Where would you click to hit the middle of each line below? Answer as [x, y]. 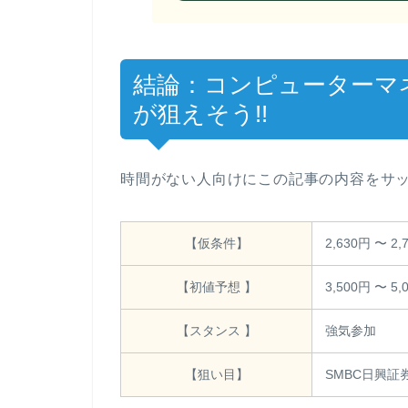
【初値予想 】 [216, 287]
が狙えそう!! [200, 114]
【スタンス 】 [216, 331]
